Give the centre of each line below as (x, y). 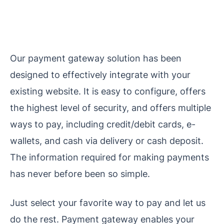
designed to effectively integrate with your (100, 74)
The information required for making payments (109, 157)
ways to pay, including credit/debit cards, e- (103, 124)
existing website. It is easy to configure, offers (108, 91)
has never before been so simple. (80, 173)
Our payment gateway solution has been (96, 58)
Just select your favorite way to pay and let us (108, 202)
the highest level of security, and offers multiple (110, 107)
